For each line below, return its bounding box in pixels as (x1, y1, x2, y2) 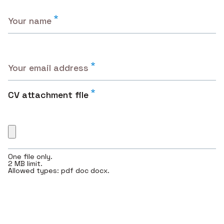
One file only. (8, 152, 52, 161)
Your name (8, 15, 51, 26)
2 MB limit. (8, 159, 42, 168)
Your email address (8, 62, 88, 73)
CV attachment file (8, 89, 88, 100)
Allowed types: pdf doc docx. (8, 166, 109, 175)
